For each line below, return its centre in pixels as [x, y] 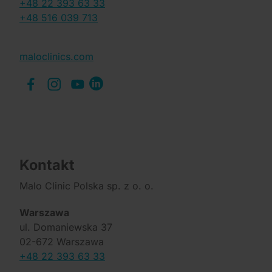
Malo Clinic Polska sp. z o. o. [87, 186]
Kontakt [47, 165]
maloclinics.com [56, 56]
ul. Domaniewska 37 [66, 227]
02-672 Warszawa [62, 242]
